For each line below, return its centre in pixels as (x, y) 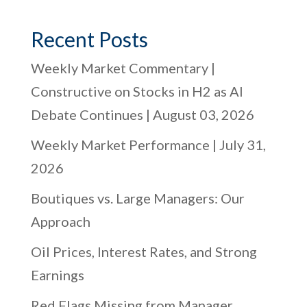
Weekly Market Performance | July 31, (148, 145)
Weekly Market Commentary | (123, 68)
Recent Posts (89, 39)
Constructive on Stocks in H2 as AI (137, 91)
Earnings (57, 275)
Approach (60, 221)
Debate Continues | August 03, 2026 (142, 114)
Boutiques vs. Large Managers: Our (137, 198)
